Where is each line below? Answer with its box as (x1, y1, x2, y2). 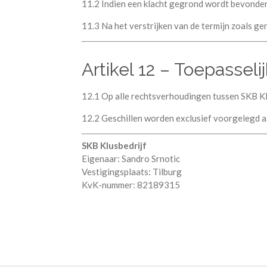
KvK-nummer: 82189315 (82, 179, 180, 190)
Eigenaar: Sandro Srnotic (82, 153, 180, 164)
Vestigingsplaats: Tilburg (82, 166, 182, 177)
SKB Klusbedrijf (82, 140, 147, 151)
